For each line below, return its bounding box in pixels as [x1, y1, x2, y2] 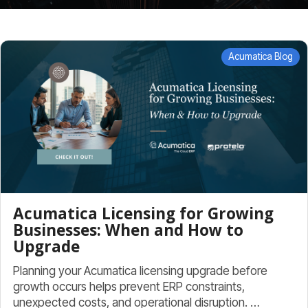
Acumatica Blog [228, 51, 294, 63]
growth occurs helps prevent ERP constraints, [13, 279, 245, 294]
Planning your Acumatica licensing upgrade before [13, 263, 267, 278]
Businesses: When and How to [13, 219, 243, 241]
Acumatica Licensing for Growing [13, 203, 274, 225]
